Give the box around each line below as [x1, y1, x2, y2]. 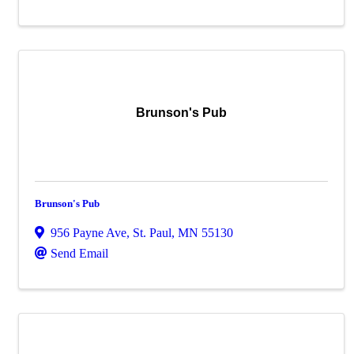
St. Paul [133, 226, 171, 239]
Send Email [51, 247, 108, 260]
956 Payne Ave [51, 226, 126, 239]
